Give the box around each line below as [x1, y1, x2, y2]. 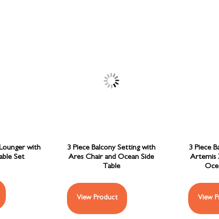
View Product [77, 195, 118, 202]
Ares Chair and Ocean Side [68, 153, 154, 162]
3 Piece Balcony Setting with [67, 144, 156, 153]
